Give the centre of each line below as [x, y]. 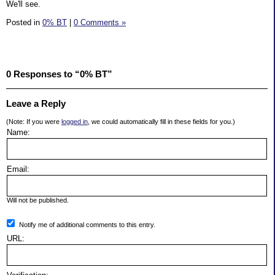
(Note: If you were [34, 122]
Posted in [24, 22]
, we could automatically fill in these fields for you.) [161, 122]
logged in [75, 122]
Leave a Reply [36, 104]
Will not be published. [38, 200]
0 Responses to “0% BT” [59, 74]
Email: [18, 169]
